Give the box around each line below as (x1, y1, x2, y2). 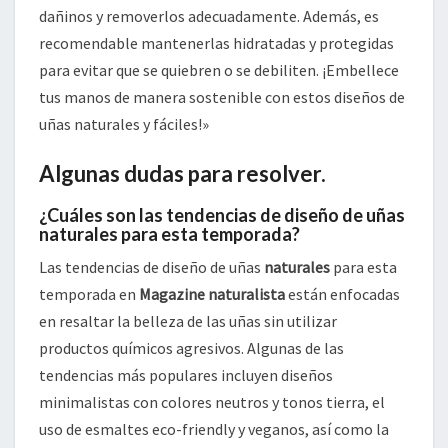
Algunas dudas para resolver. (39, 160, 326, 188)
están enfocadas (285, 284, 400, 305)
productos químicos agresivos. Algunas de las (39, 338, 344, 359)
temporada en (39, 284, 139, 305)
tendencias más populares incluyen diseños (39, 365, 333, 386)
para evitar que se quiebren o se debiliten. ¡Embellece (39, 60, 399, 81)
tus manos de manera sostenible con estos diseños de (39, 87, 405, 108)
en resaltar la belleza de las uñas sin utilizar (39, 311, 337, 332)
